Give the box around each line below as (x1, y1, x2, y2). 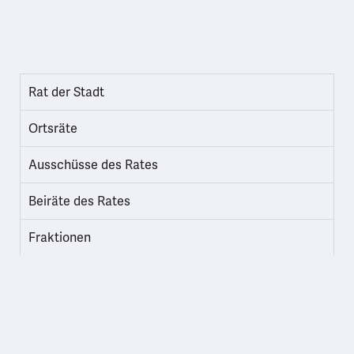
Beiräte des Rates (28, 193, 130, 209)
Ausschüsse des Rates (28, 156, 158, 173)
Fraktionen (28, 229, 91, 246)
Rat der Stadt (28, 84, 104, 100)
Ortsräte (28, 120, 77, 137)
